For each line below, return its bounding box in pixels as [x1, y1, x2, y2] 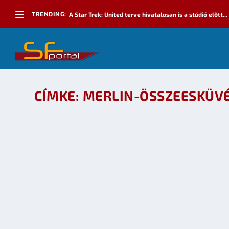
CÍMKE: [34, 87, 83, 103]
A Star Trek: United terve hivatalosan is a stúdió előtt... [68, 10, 227, 18]
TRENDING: [32, 10, 66, 17]
